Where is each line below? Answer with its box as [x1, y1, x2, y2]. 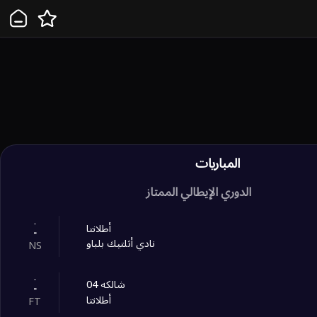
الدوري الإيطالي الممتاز [145, 180, 251, 205]
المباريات [195, 150, 240, 178]
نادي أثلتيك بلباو [86, 233, 156, 255]
